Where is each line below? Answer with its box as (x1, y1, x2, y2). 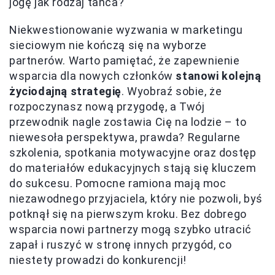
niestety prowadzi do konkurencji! (9, 254, 187, 267)
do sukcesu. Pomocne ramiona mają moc (9, 177, 227, 190)
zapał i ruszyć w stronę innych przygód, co (9, 238, 232, 252)
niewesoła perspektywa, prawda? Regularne (9, 131, 241, 144)
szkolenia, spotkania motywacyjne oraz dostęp (9, 146, 257, 160)
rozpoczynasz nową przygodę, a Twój (9, 100, 205, 114)
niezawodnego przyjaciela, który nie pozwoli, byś (9, 192, 263, 206)
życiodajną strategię (9, 85, 122, 98)
